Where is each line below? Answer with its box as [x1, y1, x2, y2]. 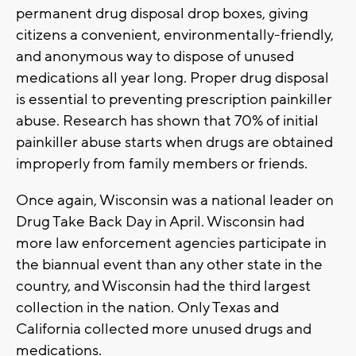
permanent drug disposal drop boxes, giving [16, 4, 308, 24]
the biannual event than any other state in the [16, 255, 323, 275]
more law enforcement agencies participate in [16, 234, 327, 253]
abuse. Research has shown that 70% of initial [16, 111, 319, 131]
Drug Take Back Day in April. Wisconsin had [16, 212, 304, 232]
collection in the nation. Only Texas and [16, 298, 279, 318]
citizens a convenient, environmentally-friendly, [16, 25, 334, 45]
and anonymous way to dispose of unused [16, 47, 294, 67]
